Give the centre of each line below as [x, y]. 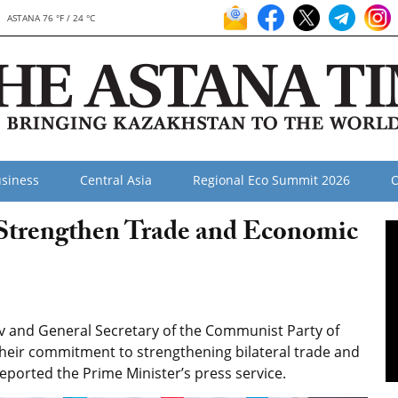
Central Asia [116, 180]
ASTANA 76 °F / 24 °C [51, 18]
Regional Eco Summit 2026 [271, 180]
